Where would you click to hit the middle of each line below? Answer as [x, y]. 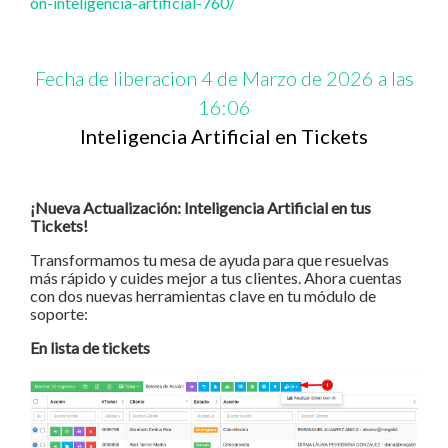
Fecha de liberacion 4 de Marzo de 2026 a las [224, 78]
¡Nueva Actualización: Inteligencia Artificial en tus [200, 208]
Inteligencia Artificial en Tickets [224, 136]
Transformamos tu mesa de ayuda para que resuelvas [209, 260]
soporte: [59, 314]
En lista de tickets [90, 348]
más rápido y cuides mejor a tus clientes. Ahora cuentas [216, 278]
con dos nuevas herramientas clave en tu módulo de [203, 296]
